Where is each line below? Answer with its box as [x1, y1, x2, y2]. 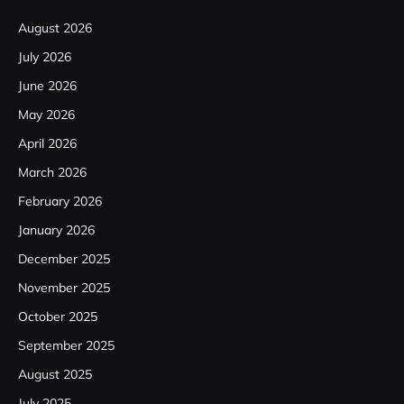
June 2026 [18, 77, 77, 94]
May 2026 [18, 106, 75, 123]
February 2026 [18, 192, 102, 209]
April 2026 [18, 134, 77, 151]
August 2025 [18, 365, 92, 382]
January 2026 [18, 221, 95, 238]
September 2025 [18, 336, 115, 353]
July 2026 [18, 48, 71, 65]
